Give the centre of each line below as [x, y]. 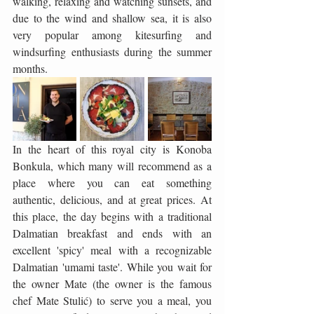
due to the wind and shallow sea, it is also [112, 18]
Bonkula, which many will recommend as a [112, 165]
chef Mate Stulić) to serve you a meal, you [112, 300]
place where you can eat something [112, 182]
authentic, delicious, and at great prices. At [112, 199]
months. [30, 68]
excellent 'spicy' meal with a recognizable [112, 250]
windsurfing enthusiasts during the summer [112, 51]
